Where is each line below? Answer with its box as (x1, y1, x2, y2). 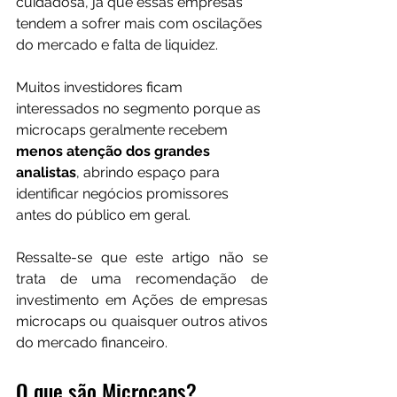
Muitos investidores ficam (16, 79, 186, 97)
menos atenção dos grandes (16, 143, 214, 160)
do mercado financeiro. (16, 334, 171, 352)
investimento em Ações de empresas (16, 292, 268, 309)
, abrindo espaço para (76, 164, 223, 182)
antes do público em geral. (16, 206, 191, 224)
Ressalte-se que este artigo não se (16, 249, 268, 267)
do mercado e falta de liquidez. (16, 36, 218, 54)
